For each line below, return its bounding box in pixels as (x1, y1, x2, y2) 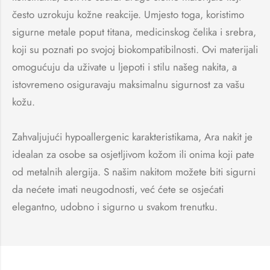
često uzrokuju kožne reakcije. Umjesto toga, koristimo (12, 7, 244, 22)
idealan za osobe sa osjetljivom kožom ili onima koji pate (12, 147, 254, 162)
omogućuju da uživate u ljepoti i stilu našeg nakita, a (12, 60, 237, 75)
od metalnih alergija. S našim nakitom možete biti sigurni (12, 165, 256, 180)
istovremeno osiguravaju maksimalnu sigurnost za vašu (12, 77, 245, 92)
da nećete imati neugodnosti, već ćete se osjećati (12, 182, 224, 197)
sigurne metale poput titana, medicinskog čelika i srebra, (12, 25, 256, 40)
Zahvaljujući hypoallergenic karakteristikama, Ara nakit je (12, 130, 253, 145)
